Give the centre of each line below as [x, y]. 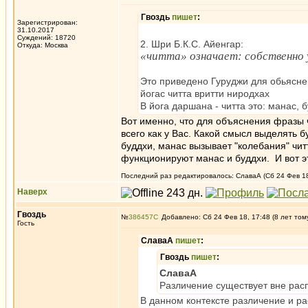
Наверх [32, 192]
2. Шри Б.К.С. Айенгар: [192, 44]
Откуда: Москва [43, 45]
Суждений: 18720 [46, 37]
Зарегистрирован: [47, 22]
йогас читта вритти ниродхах [205, 93]
